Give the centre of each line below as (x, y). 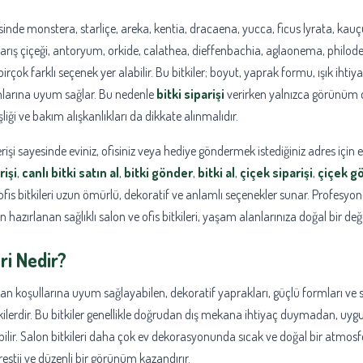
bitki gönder (158, 173)
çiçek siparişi (276, 173)
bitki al (216, 173)
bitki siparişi (190, 94)
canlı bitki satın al (70, 173)
